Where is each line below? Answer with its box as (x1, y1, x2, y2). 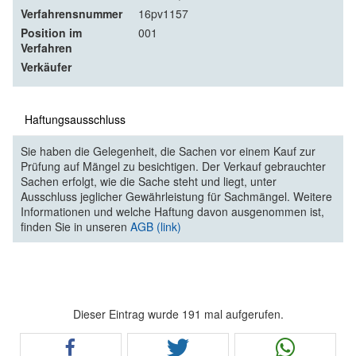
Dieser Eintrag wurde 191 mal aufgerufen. (72, 306, 284, 323)
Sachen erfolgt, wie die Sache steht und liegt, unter (21, 173, 277, 190)
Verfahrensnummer (21, 6, 122, 22)
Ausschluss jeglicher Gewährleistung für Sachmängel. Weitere (21, 188, 332, 205)
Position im (21, 25, 82, 41)
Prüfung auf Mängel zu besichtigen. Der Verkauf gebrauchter (21, 158, 326, 175)
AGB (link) (130, 219, 181, 235)
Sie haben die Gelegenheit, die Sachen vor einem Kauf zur (21, 143, 315, 160)
